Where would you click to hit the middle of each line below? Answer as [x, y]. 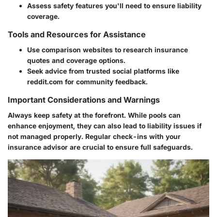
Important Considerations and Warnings [84, 100]
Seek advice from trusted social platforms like [103, 71]
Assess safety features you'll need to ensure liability [114, 5]
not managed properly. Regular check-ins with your [94, 137]
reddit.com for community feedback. [87, 82]
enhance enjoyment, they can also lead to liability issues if [105, 126]
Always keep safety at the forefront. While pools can [94, 115]
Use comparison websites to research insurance [108, 50]
